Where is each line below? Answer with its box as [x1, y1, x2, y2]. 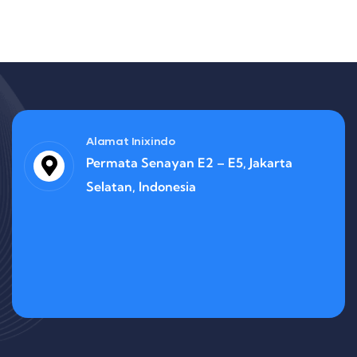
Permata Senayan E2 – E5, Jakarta [86, 154, 292, 171]
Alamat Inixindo [86, 133, 175, 147]
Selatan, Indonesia [86, 178, 196, 194]
